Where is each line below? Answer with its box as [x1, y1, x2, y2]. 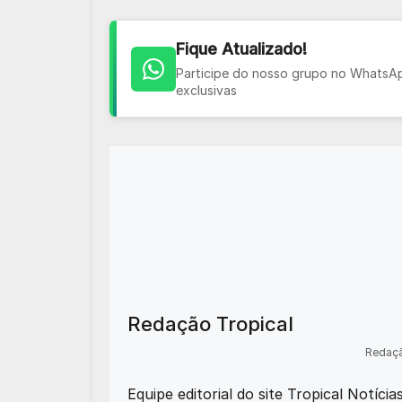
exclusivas [176, 83, 237, 99]
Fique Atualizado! [176, 39, 307, 59]
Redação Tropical [127, 312, 293, 336]
